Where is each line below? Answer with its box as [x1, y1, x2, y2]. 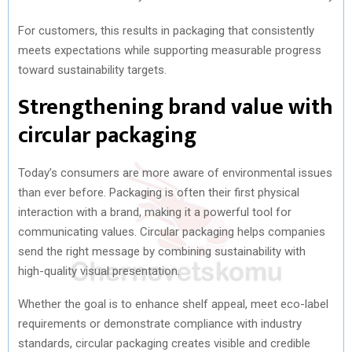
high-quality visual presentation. [18, 263, 180, 278]
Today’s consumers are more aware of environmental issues [18, 165, 332, 180]
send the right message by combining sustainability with [18, 244, 306, 258]
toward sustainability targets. [18, 62, 167, 77]
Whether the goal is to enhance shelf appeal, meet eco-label [18, 296, 328, 311]
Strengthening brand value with [18, 88, 333, 126]
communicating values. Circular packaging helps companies [18, 224, 325, 239]
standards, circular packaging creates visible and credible [18, 335, 310, 350]
